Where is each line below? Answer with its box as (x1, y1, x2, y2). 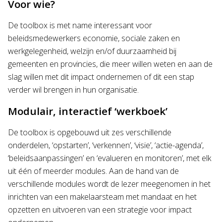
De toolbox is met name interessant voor (8, 19, 152, 31)
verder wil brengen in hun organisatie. (8, 84, 139, 95)
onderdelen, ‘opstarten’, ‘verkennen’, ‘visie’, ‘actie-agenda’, (8, 139, 204, 151)
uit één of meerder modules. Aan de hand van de (8, 165, 179, 176)
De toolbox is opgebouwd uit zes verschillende (8, 126, 171, 138)
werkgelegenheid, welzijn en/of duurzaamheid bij (8, 45, 176, 56)
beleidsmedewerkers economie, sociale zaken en (8, 32, 180, 44)
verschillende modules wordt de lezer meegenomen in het (8, 178, 211, 189)
